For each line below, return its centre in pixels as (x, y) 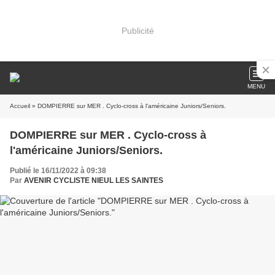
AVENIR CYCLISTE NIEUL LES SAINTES (94, 180)
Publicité (137, 30)
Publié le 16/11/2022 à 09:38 (58, 171)
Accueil (20, 106)
